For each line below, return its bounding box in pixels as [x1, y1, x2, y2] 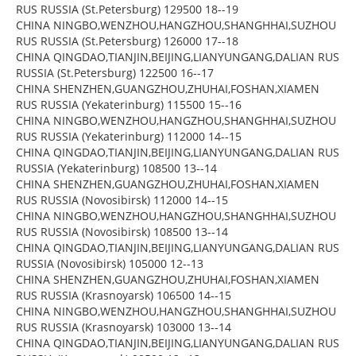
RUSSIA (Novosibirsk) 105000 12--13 [16, 256, 203, 272]
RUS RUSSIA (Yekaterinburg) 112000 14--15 [16, 129, 242, 145]
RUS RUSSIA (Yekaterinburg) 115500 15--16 [16, 97, 242, 113]
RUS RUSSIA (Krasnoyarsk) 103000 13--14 [16, 319, 231, 335]
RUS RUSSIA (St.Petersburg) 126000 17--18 [16, 33, 238, 49]
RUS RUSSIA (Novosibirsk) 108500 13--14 [16, 224, 228, 240]
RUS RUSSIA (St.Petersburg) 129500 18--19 [16, 2, 238, 17]
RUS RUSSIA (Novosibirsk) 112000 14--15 [16, 192, 228, 208]
